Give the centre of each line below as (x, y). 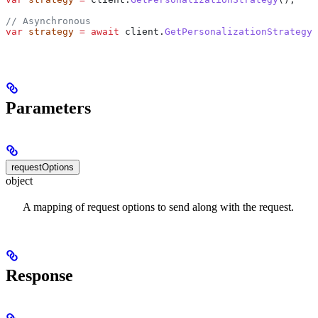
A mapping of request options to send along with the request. (158, 207)
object (19, 181)
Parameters (48, 108)
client (139, 31)
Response (39, 275)
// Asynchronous (48, 21)
